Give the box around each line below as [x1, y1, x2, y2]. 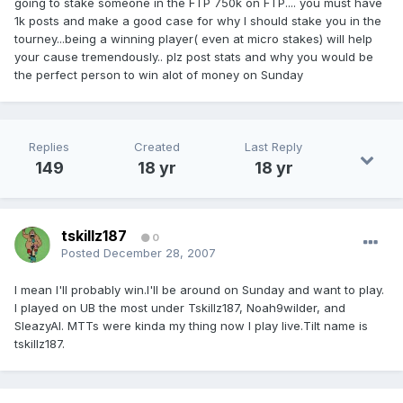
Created [134, 139, 180, 155]
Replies [29, 139, 69, 155]
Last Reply [245, 139, 302, 155]
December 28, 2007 [103, 246, 216, 261]
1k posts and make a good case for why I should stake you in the [14, 13, 381, 29]
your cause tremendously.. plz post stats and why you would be [14, 49, 373, 65]
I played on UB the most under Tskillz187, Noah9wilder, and [14, 300, 345, 316]
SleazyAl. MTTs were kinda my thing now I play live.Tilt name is [14, 318, 368, 334]
